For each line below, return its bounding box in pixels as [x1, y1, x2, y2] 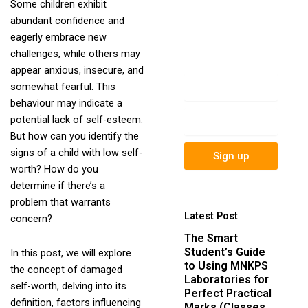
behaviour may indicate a [10, 97, 122, 110]
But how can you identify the [10, 130, 139, 143]
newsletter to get [184, 7, 261, 20]
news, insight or [184, 41, 255, 54]
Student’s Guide [184, 245, 265, 258]
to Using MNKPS [184, 258, 268, 272]
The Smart [184, 231, 238, 245]
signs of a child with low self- [10, 146, 142, 159]
